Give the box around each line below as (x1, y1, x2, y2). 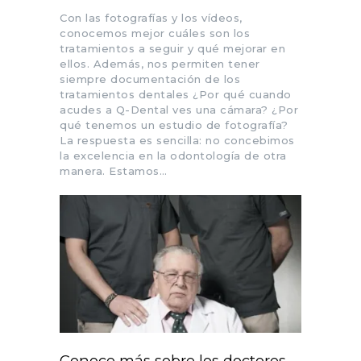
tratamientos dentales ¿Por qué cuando (60, 88, 292, 102)
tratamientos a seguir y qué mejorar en (60, 42, 285, 56)
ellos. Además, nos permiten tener (60, 57, 260, 71)
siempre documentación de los (60, 73, 240, 86)
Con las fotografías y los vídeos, (60, 11, 243, 25)
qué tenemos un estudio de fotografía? (60, 118, 292, 132)
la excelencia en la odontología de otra (60, 149, 287, 163)
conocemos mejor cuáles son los (60, 27, 250, 40)
